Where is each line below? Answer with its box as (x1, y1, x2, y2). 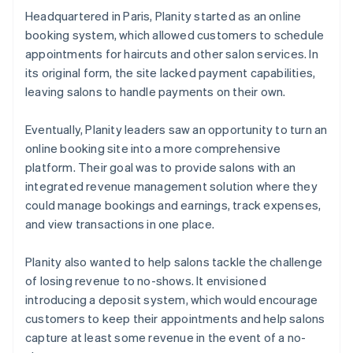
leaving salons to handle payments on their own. (25, 83, 286, 99)
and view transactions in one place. (25, 215, 214, 232)
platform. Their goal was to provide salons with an (25, 158, 296, 175)
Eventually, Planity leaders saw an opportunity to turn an (25, 121, 328, 137)
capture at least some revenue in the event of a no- (25, 329, 307, 345)
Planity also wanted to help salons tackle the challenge (25, 253, 323, 269)
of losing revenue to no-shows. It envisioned (25, 272, 266, 288)
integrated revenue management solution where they (25, 177, 318, 194)
